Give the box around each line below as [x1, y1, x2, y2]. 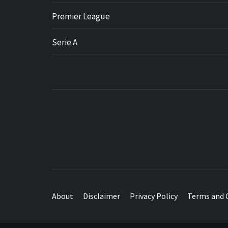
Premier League [52, 11, 110, 22]
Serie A [52, 37, 77, 48]
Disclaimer [83, 191, 120, 201]
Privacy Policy [130, 191, 178, 201]
